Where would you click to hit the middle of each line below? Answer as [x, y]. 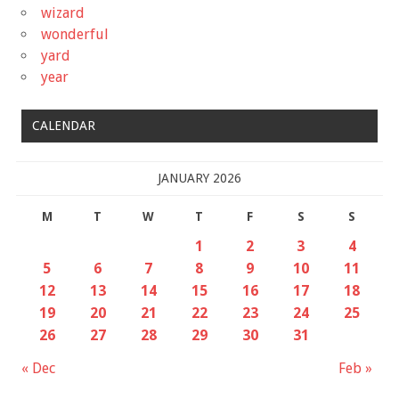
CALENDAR [63, 126]
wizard [63, 12]
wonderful [75, 34]
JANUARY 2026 [199, 178]
